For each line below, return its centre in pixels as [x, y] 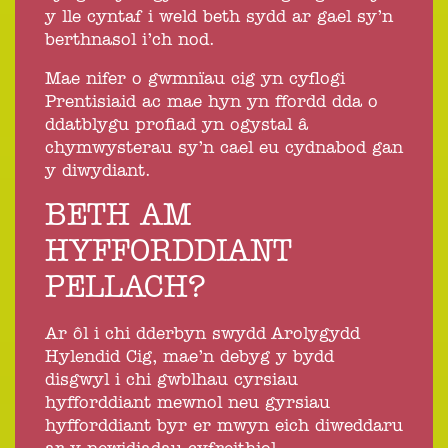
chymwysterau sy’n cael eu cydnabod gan [224, 148]
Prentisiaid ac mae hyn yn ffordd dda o [211, 102]
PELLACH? [125, 288]
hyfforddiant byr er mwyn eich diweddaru [224, 426]
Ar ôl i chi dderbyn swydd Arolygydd [202, 334]
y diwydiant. [98, 171]
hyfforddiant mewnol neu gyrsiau [187, 403]
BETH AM [118, 216]
